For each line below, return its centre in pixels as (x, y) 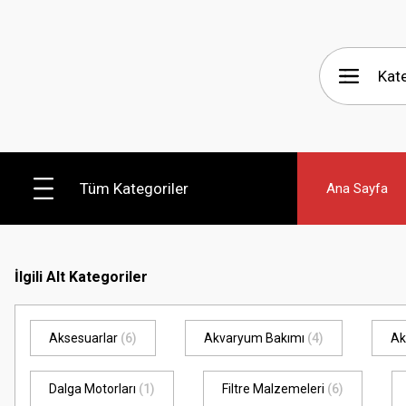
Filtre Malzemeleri (275, 389)
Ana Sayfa (357, 188)
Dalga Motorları (94, 389)
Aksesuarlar (85, 338)
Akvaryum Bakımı (256, 338)
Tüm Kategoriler (134, 188)
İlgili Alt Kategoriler (81, 277)
